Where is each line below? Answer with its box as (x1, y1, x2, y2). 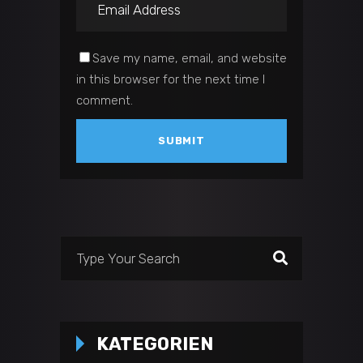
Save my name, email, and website (92, 51, 287, 66)
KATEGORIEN (96, 333, 213, 356)
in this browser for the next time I (76, 72, 265, 88)
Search (59, 238, 98, 254)
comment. (76, 93, 133, 109)
